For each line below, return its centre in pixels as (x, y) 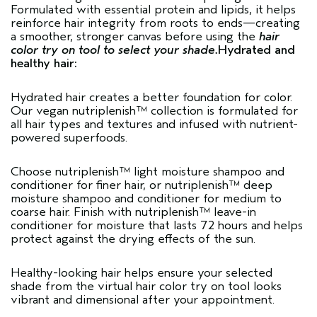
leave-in (235, 212)
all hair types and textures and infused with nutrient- (154, 125)
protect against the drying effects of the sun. (133, 239)
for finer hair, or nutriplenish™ (158, 185)
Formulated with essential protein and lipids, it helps (153, 10)
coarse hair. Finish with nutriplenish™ (112, 212)
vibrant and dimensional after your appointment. (143, 300)
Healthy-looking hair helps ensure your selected (142, 273)
